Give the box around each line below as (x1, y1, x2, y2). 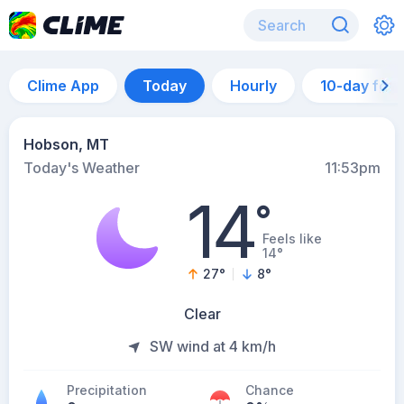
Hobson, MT (23, 135, 109, 153)
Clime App (27, 77, 99, 95)
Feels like (262, 231, 323, 246)
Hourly (230, 77, 277, 95)
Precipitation (67, 382, 147, 398)
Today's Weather (23, 159, 140, 177)
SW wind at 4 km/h (150, 337, 276, 355)
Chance (245, 382, 294, 398)
